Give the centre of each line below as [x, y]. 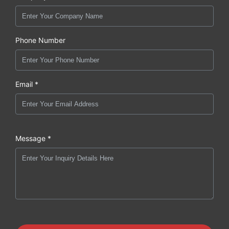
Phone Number [40, 40]
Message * [33, 139]
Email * [27, 84]
